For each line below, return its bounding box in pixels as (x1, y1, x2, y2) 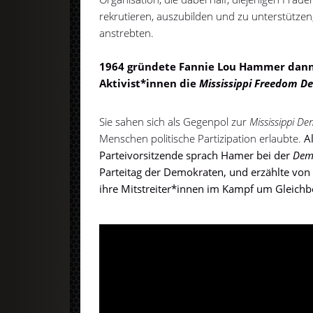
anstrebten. (99, 25, 154, 40)
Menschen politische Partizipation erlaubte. (99, 131, 305, 146)
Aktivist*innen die (99, 75, 200, 90)
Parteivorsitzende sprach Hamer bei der (99, 148, 293, 163)
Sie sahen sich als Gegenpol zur (99, 115, 250, 129)
